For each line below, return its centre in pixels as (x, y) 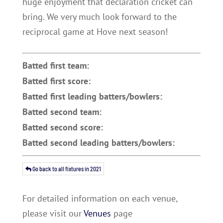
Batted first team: (56, 65)
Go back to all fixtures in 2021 (66, 169)
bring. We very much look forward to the (99, 17)
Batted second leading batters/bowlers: (98, 143)
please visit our (53, 213)
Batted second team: (62, 112)
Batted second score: (62, 127)
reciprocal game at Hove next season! (95, 32)
